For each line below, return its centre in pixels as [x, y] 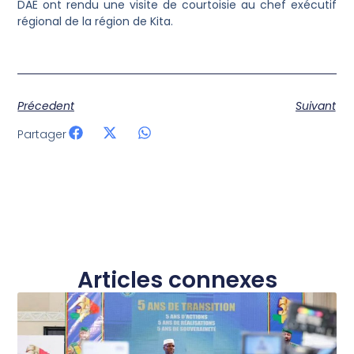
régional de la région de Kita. [96, 21]
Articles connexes [177, 280]
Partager [42, 134]
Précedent [46, 105]
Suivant [315, 105]
